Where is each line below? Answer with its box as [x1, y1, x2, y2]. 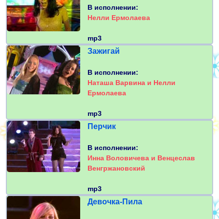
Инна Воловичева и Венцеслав [88, 154, 195, 162]
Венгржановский [88, 164, 145, 173]
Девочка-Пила [88, 197, 142, 206]
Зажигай [88, 47, 120, 56]
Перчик [88, 122, 116, 131]
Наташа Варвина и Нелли [88, 79, 175, 87]
